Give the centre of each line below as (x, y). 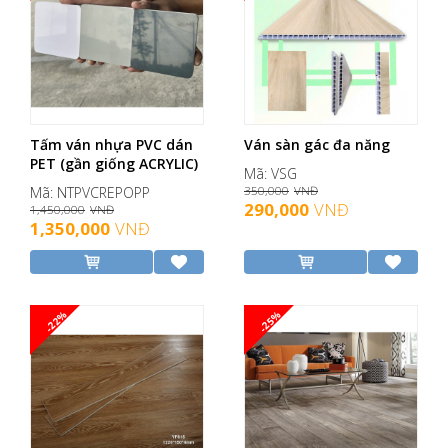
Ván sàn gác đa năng (317, 145)
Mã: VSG (270, 174)
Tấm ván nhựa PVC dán (111, 145)
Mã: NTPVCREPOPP (90, 193)
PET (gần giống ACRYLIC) (114, 164)
